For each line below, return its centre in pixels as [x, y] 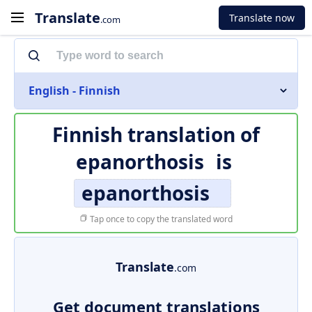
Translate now [262, 17]
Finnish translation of [156, 134]
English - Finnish [75, 91]
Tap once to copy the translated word [160, 219]
